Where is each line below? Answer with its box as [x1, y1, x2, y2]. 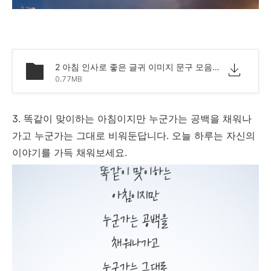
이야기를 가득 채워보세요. [12, 146, 130, 158]
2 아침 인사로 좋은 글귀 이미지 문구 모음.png [212, 61, 220, 72]
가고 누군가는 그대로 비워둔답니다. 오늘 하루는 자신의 [12, 129, 255, 142]
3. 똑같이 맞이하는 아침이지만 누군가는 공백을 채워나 [12, 112, 252, 125]
